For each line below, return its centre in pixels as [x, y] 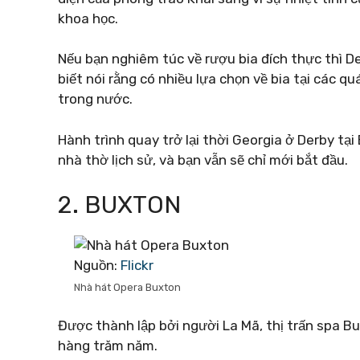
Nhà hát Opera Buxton [127, 287]
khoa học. [88, 18]
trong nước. [95, 99]
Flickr [137, 265]
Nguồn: [97, 265]
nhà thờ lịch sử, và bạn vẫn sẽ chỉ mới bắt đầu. [203, 160]
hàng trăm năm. [108, 345]
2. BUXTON [119, 205]
